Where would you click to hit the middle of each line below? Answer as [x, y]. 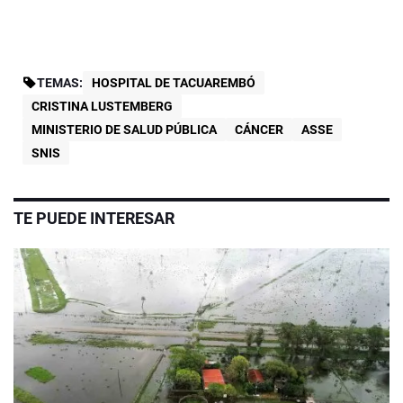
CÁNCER [259, 129]
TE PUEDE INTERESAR [94, 218]
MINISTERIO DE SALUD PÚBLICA [124, 129]
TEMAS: [60, 82]
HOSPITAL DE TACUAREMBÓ [174, 82]
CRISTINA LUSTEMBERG [102, 106]
